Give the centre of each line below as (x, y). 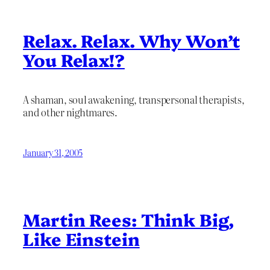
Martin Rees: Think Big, (128, 219)
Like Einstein (81, 238)
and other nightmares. (70, 112)
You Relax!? (74, 60)
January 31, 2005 (53, 152)
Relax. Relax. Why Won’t (131, 40)
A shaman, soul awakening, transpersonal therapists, (134, 100)
